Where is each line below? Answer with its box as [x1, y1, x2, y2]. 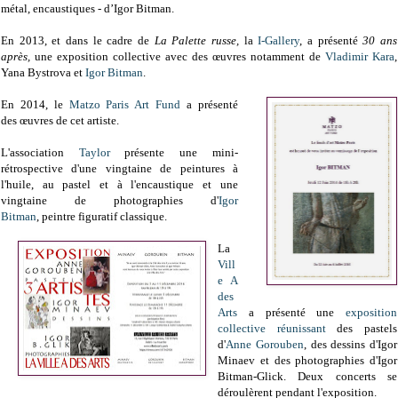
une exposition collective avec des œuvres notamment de [30, 50, 325, 64]
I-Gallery [258, 34, 300, 48]
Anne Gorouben [226, 338, 304, 352]
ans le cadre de [72, 34, 155, 48]
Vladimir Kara [325, 50, 394, 64]
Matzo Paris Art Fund [68, 98, 181, 112]
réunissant [276, 322, 326, 336]
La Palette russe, [154, 34, 244, 48]
